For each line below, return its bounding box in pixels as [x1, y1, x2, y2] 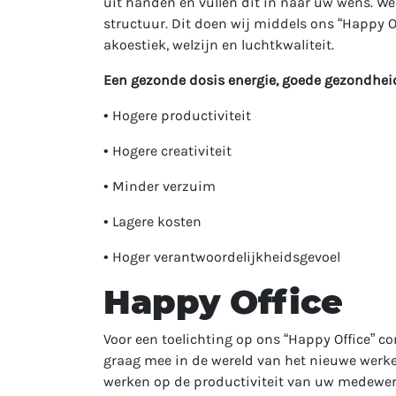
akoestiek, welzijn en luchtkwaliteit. [103, 36, 334, 53]
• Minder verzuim [103, 178, 216, 194]
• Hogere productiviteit [103, 107, 251, 124]
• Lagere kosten [103, 213, 202, 230]
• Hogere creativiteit [103, 142, 232, 159]
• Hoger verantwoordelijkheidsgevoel [103, 248, 340, 265]
